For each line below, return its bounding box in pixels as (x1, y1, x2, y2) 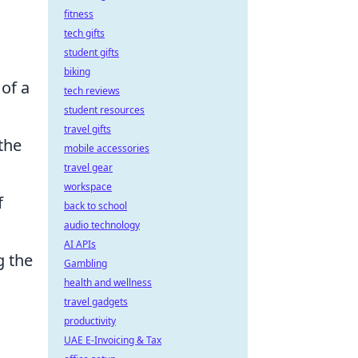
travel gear (64, 161, 113, 174)
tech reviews (64, 84, 120, 97)
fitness (64, 7, 93, 21)
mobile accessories (64, 141, 149, 155)
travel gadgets (64, 295, 128, 308)
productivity (64, 314, 116, 328)
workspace (64, 180, 112, 193)
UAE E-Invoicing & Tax (64, 333, 161, 347)
